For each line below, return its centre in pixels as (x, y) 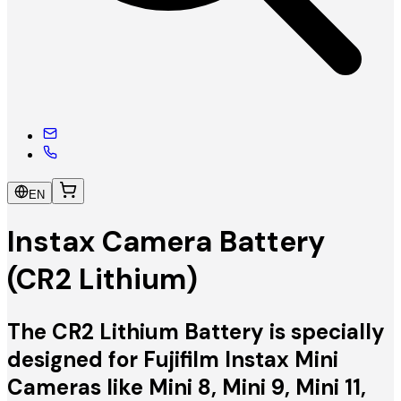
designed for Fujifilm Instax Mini (173, 359)
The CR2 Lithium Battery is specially (196, 331)
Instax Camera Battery (166, 242)
